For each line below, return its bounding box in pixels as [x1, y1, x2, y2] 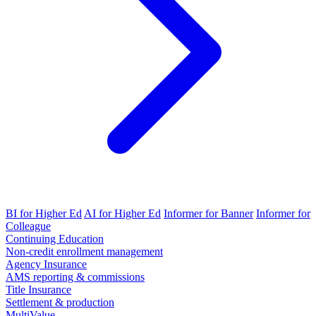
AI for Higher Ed [84, 207, 161, 219]
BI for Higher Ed [6, 207, 82, 219]
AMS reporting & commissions [6, 270, 145, 283]
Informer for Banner [164, 207, 253, 219]
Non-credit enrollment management [6, 245, 163, 257]
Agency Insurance [6, 257, 87, 270]
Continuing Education [6, 232, 104, 245]
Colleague [6, 219, 51, 232]
